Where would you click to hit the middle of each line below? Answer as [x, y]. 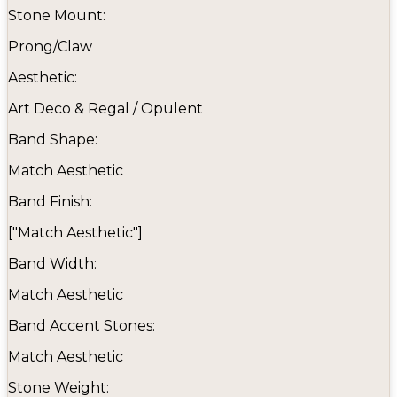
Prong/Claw [50, 47]
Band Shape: [53, 140]
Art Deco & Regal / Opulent [105, 109]
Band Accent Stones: [82, 326]
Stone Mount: [57, 16]
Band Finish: [50, 202]
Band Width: [52, 264]
